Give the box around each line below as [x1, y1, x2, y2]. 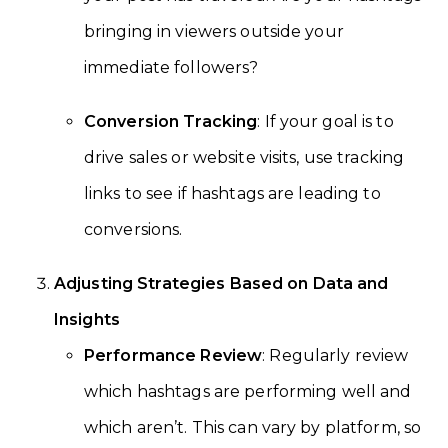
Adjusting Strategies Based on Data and [54, 273, 389, 293]
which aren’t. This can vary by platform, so [84, 417, 422, 437]
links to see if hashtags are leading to [84, 183, 381, 203]
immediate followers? [84, 57, 259, 77]
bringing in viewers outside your [84, 21, 344, 41]
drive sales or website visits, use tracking [84, 147, 405, 167]
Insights [54, 309, 120, 329]
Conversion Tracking [84, 111, 258, 131]
